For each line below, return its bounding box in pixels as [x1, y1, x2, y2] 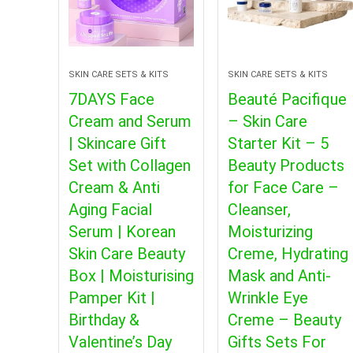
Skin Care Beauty [68, 243, 185, 263]
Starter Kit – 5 [227, 133, 329, 153]
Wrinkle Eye [227, 288, 308, 307]
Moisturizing [227, 221, 313, 241]
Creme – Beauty [227, 310, 341, 329]
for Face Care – [227, 177, 339, 197]
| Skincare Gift [68, 133, 166, 153]
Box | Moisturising [68, 266, 194, 285]
